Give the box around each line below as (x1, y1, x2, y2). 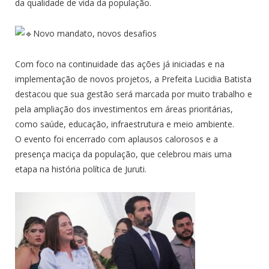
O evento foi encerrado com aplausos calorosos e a (15, 133, 218, 145)
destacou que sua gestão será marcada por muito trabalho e (15, 88, 252, 100)
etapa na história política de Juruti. (15, 163, 147, 175)
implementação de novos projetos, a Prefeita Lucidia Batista (15, 73, 252, 85)
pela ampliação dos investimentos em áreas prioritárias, (15, 103, 233, 115)
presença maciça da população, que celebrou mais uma (15, 148, 232, 160)
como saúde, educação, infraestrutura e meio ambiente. (15, 118, 234, 130)
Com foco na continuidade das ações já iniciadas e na (15, 58, 225, 70)
